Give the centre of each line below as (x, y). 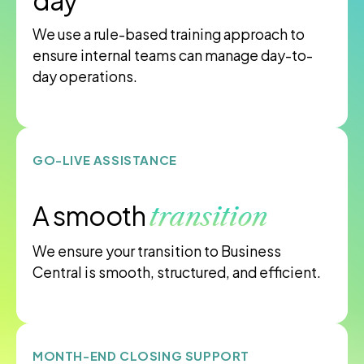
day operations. (85, 77)
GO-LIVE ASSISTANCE (105, 160)
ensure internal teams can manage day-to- (173, 56)
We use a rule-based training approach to (169, 35)
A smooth (91, 216)
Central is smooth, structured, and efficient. (177, 273)
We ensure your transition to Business (157, 251)
